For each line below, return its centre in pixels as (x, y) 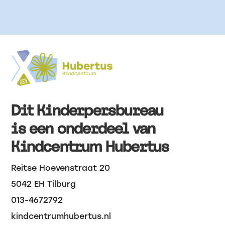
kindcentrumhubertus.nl (61, 216)
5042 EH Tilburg (44, 184)
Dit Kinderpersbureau (87, 110)
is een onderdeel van (83, 128)
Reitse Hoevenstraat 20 (61, 168)
